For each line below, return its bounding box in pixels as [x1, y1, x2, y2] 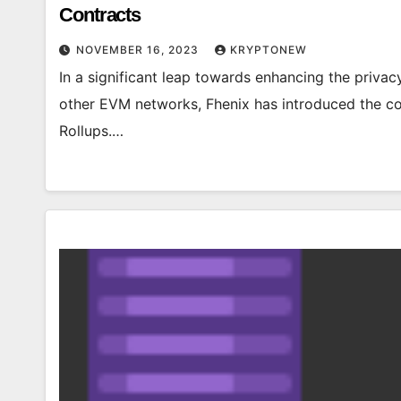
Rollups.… [59, 122, 124, 140]
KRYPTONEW [230, 43, 307, 56]
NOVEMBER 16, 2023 [76, 43, 202, 56]
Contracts [59, 4, 141, 26]
